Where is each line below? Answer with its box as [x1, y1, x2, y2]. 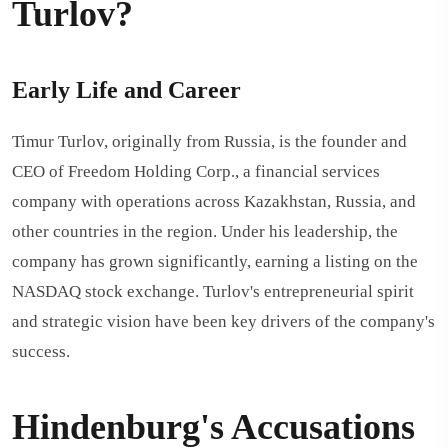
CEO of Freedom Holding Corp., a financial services [12, 162, 380, 181]
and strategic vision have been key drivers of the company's [12, 312, 435, 331]
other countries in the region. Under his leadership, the [12, 222, 398, 241]
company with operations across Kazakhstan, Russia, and [12, 192, 416, 211]
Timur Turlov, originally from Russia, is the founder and [12, 132, 407, 151]
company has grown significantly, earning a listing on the [12, 252, 418, 271]
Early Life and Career [12, 77, 241, 103]
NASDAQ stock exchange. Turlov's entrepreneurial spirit [12, 282, 414, 301]
